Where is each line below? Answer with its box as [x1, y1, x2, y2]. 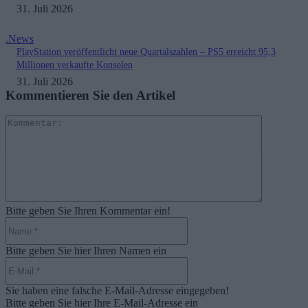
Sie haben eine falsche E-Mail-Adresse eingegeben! [5, 285, 229, 297]
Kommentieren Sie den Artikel [5, 87, 175, 102]
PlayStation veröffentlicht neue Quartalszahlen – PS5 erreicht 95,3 [16, 46, 276, 57]
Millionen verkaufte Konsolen [16, 59, 133, 70]
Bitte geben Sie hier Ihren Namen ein [5, 245, 166, 257]
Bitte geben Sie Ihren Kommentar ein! [5, 205, 170, 217]
